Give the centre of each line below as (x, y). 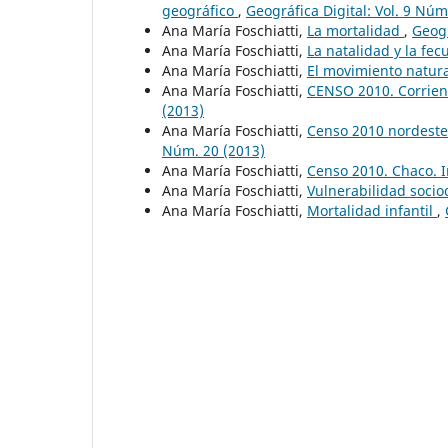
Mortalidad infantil (372, 210)
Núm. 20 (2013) (213, 150)
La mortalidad (355, 30)
